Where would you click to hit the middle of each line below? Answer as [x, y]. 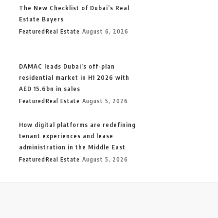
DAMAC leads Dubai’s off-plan [67, 66]
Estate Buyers [41, 19]
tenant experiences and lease [66, 136]
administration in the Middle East [72, 147]
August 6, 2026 [105, 31]
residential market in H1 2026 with [74, 77]
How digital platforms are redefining [77, 124]
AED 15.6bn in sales [50, 88]
